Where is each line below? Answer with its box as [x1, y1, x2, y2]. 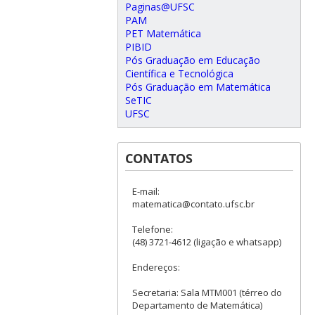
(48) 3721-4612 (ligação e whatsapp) [132, 236, 282, 248]
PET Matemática [125, 27, 202, 40]
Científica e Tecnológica [125, 67, 234, 80]
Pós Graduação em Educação [125, 53, 261, 67]
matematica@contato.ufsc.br [132, 198, 255, 210]
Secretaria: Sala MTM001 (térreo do [132, 286, 283, 299]
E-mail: [132, 185, 160, 198]
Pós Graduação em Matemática [125, 80, 271, 94]
